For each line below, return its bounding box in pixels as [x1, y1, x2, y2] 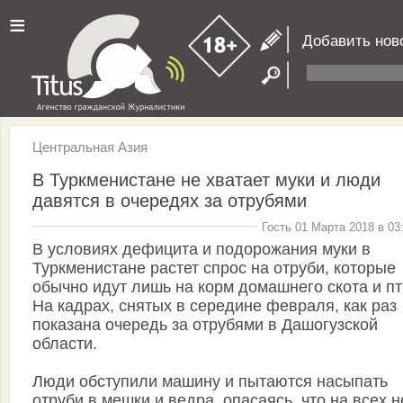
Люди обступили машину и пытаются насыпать [32, 372, 388, 391]
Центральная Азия [32, 139, 148, 155]
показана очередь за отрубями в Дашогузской [32, 316, 378, 335]
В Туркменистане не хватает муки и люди [32, 169, 381, 190]
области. [32, 335, 97, 354]
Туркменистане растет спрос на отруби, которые [32, 259, 396, 278]
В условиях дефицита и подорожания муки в [32, 240, 371, 259]
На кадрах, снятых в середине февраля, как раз [32, 297, 397, 316]
